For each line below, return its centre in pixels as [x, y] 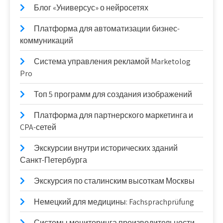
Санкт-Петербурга [54, 160]
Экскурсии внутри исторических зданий [106, 148]
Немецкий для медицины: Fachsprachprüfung [114, 202]
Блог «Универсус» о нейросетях [91, 8]
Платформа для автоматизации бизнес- [107, 29]
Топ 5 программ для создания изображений [113, 94]
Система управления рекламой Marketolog [112, 61]
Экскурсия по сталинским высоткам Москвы [114, 181]
